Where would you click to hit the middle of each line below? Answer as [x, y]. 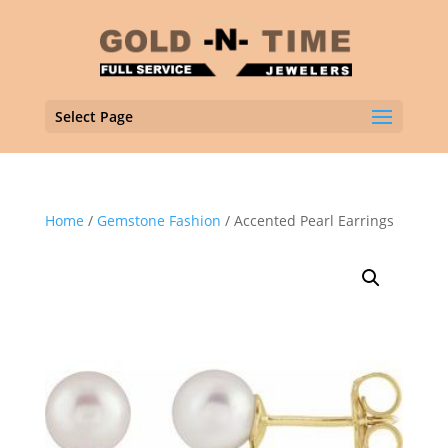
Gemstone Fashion [158, 220]
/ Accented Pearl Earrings [307, 220]
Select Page [93, 116]
